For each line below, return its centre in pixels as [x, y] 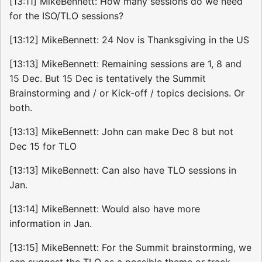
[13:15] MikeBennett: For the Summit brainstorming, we [130, 247]
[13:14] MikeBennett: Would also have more [105, 208]
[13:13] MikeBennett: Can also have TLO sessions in [123, 170]
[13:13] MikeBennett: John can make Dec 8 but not [121, 131]
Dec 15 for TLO [43, 146]
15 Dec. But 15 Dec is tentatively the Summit [108, 78]
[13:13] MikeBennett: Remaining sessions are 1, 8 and [125, 63]
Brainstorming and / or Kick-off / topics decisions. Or [127, 93]
